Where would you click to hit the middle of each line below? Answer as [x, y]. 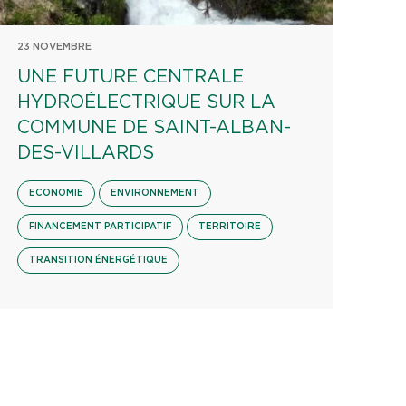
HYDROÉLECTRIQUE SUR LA [146, 102]
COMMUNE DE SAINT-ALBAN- [154, 128]
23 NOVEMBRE [54, 47]
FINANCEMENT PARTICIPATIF [100, 227]
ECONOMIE [56, 193]
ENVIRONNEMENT [155, 193]
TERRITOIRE [229, 227]
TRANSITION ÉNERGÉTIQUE [98, 260]
